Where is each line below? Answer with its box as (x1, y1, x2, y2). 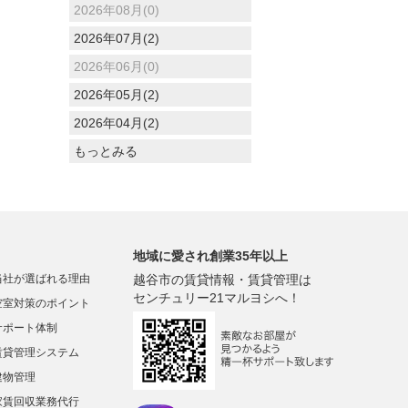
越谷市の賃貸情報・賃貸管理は (133, 271, 311, 287)
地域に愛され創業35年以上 (133, 248, 288, 263)
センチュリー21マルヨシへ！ (133, 290, 301, 305)
